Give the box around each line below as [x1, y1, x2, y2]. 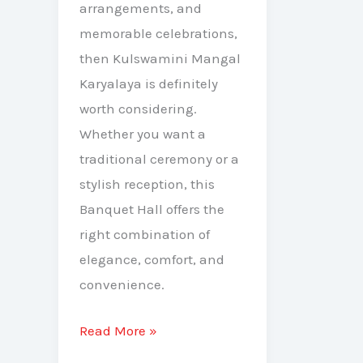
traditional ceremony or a [79, 151, 239, 168]
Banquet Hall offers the [79, 201, 224, 218]
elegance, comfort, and [79, 251, 224, 268]
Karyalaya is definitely [79, 75, 218, 92]
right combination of [79, 226, 210, 243]
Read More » [79, 322, 157, 339]
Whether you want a [79, 126, 206, 143]
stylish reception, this [79, 176, 215, 193]
